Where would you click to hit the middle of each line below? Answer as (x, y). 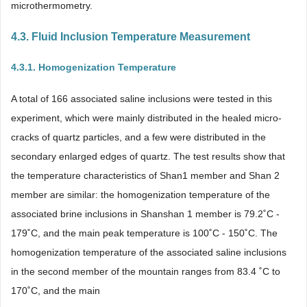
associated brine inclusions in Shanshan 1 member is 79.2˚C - (145, 213)
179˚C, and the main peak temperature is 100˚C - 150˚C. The (144, 233)
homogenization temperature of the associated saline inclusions (149, 252)
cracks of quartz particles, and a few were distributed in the (138, 137)
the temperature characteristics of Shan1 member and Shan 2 (145, 175)
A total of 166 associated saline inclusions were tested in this (142, 98)
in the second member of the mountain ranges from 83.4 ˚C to (146, 271)
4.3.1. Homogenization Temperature (94, 67)
